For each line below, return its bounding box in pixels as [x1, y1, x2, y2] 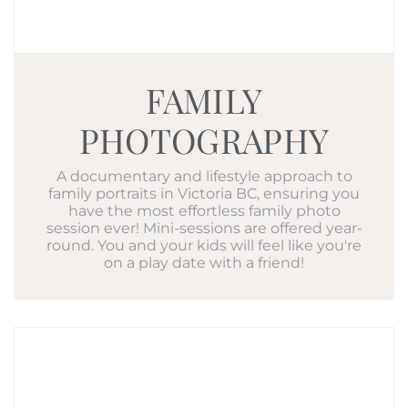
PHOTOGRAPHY [78, 117, 330, 162]
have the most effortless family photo [67, 202, 341, 219]
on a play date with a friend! [104, 254, 304, 271]
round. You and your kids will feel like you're [46, 237, 362, 254]
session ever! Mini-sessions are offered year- [46, 219, 362, 237]
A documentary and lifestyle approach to [56, 168, 352, 185]
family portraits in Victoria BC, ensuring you [48, 185, 360, 202]
